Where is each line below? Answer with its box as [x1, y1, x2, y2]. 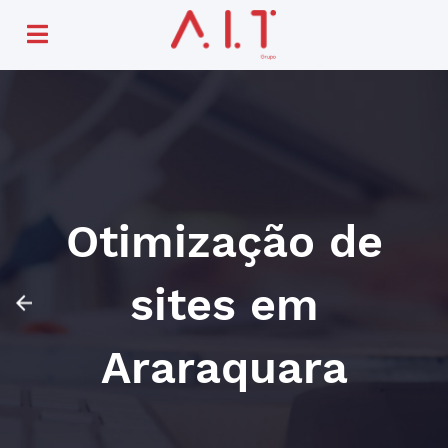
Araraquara [100, 341, 348, 394]
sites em [129, 278, 319, 331]
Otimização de [65, 215, 383, 268]
